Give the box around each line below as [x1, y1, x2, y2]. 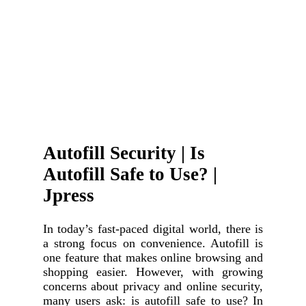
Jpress [42, 185, 94, 206]
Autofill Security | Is [42, 143, 205, 164]
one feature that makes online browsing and [42, 250, 264, 264]
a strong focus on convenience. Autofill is [42, 236, 264, 250]
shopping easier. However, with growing [42, 264, 264, 279]
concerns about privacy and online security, [42, 279, 264, 293]
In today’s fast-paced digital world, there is [42, 221, 264, 236]
